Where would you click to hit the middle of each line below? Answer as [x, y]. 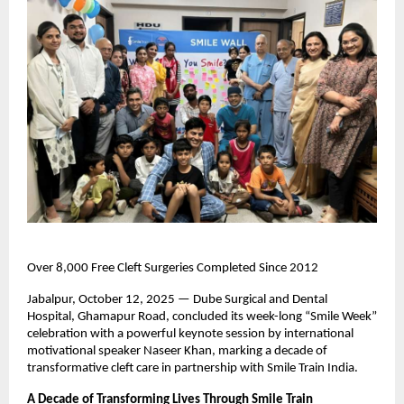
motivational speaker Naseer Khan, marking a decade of [177, 351]
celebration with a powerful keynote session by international [190, 334]
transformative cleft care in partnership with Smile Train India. [193, 368]
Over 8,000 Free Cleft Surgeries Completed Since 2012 [173, 268]
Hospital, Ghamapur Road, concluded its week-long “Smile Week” [202, 317]
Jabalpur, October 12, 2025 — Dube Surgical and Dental [177, 299]
